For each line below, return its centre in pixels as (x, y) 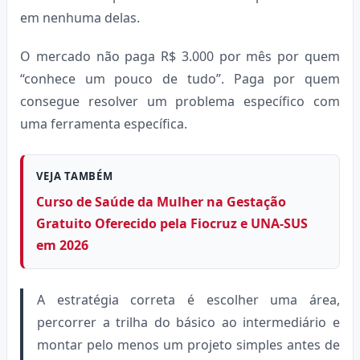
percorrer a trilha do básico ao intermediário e (188, 322)
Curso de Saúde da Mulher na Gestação (161, 201)
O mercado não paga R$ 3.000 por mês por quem (180, 56)
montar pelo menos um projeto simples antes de (188, 344)
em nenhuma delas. (80, 17)
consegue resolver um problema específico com (180, 101)
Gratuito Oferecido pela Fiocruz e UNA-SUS (172, 223)
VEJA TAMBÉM (75, 176)
